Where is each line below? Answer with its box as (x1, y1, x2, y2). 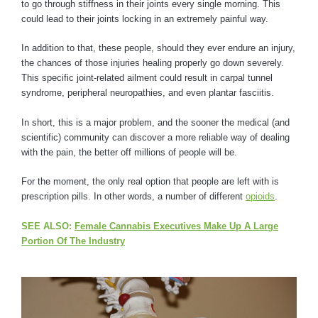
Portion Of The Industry (21, 235, 125, 246)
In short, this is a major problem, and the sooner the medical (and (21, 116, 290, 128)
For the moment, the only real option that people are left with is (21, 176, 279, 187)
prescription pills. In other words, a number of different (21, 191, 246, 202)
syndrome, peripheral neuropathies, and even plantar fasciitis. (21, 87, 277, 99)
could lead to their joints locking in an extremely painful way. (21, 13, 271, 25)
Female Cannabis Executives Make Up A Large (75, 220, 278, 231)
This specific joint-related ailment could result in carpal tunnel (21, 72, 273, 84)
